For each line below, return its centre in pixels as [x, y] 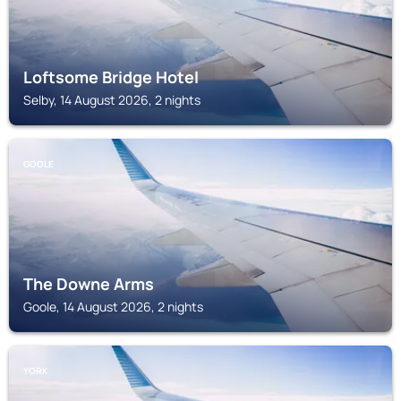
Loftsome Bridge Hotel [111, 77]
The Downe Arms [89, 284]
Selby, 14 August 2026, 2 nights [112, 100]
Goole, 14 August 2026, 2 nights [113, 307]
